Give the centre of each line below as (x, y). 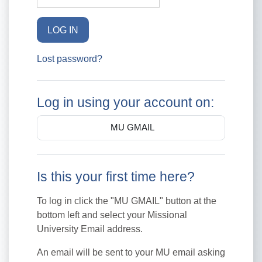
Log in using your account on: (125, 102)
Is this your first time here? (116, 177)
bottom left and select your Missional (112, 215)
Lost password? (70, 58)
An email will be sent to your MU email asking (131, 252)
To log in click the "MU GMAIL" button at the (127, 201)
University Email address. (90, 229)
